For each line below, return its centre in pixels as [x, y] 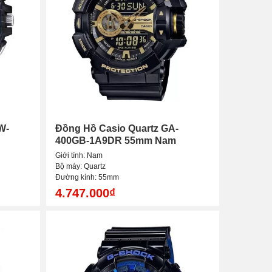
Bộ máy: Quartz [80, 167]
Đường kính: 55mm [87, 178]
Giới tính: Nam [79, 156]
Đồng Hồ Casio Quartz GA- [117, 129]
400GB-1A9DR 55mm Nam [116, 141]
